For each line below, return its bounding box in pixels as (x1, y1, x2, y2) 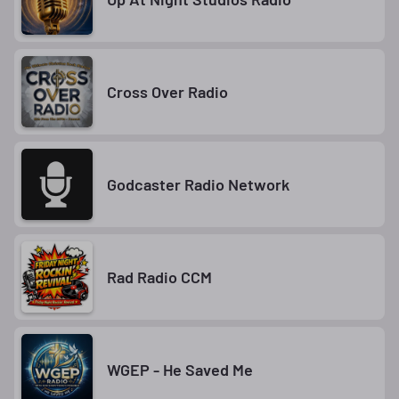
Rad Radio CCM (107, 266, 212, 287)
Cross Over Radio (107, 81, 228, 102)
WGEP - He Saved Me (107, 359, 253, 379)
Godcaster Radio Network (107, 174, 289, 194)
